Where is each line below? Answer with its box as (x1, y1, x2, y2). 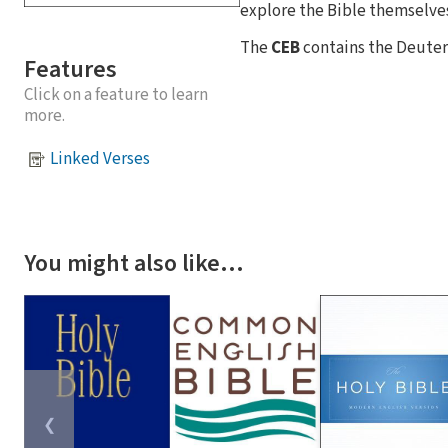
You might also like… (24, 245, 244, 281)
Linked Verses (50, 147, 150, 172)
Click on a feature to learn (24, 82, 208, 107)
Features (24, 51, 117, 87)
